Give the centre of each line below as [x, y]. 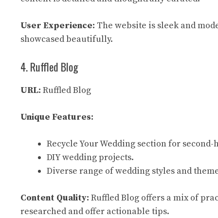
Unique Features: [57, 117]
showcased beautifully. [67, 39]
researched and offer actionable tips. [95, 211]
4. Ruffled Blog [49, 67]
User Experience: [58, 26]
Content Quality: [55, 198]
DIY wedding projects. [90, 157]
